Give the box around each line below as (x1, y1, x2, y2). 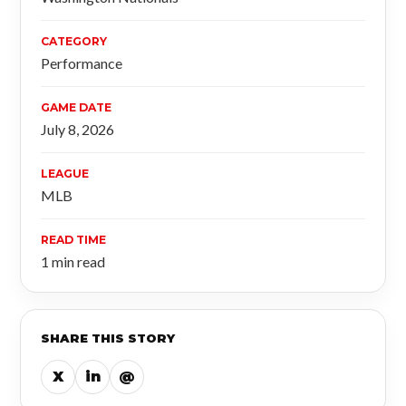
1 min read (41, 253, 105, 270)
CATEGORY (41, 34, 107, 48)
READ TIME (41, 233, 106, 246)
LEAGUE (41, 167, 89, 180)
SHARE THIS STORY (41, 331, 175, 345)
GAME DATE (41, 101, 111, 114)
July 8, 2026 (41, 121, 114, 138)
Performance (41, 54, 122, 72)
